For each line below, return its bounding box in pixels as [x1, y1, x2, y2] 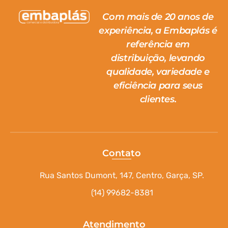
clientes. [139, 93, 177, 105]
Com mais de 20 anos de [102, 11, 214, 22]
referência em [126, 38, 190, 50]
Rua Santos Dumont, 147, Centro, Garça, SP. [40, 170, 205, 180]
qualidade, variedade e [106, 66, 210, 77]
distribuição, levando [111, 52, 205, 64]
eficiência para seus [113, 79, 203, 91]
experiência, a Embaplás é [99, 24, 217, 36]
